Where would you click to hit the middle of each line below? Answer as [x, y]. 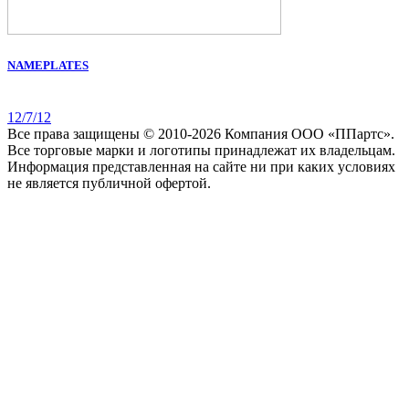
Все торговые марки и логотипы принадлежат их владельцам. [201, 151]
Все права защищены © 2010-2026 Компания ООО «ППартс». [201, 134]
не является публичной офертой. [109, 184]
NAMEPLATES [48, 66]
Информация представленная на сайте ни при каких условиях [201, 167]
